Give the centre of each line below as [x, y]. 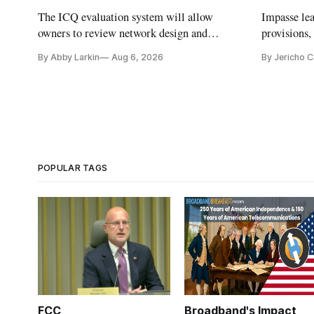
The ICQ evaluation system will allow [125, 17]
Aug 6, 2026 [137, 57]
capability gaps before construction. [119, 49]
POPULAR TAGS [73, 168]
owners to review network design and [123, 33]
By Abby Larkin [69, 57]
